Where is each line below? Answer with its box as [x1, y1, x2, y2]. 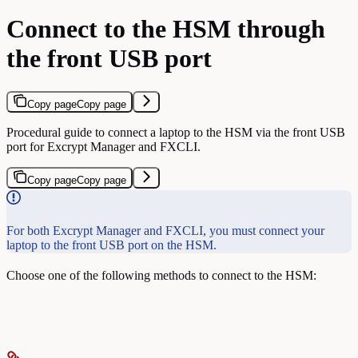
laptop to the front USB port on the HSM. [6, 237, 217, 252]
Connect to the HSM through [6, 14, 325, 44]
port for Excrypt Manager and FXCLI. [6, 139, 201, 153]
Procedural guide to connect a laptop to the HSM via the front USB [6, 125, 345, 139]
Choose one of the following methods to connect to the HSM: [6, 268, 316, 282]
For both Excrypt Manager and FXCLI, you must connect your [6, 223, 324, 237]
